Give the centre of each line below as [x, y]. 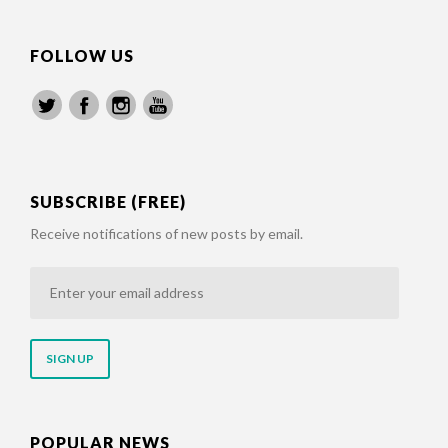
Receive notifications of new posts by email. [166, 234]
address [57, 358]
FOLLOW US [82, 56]
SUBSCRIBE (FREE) [108, 202]
